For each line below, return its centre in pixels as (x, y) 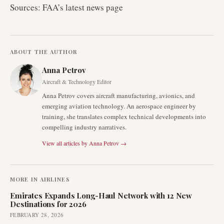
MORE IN (24, 179)
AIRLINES (55, 179)
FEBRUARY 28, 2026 (37, 215)
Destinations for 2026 (48, 204)
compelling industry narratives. (84, 127)
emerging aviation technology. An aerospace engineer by (119, 106)
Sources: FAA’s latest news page (66, 7)
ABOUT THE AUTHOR (44, 52)
